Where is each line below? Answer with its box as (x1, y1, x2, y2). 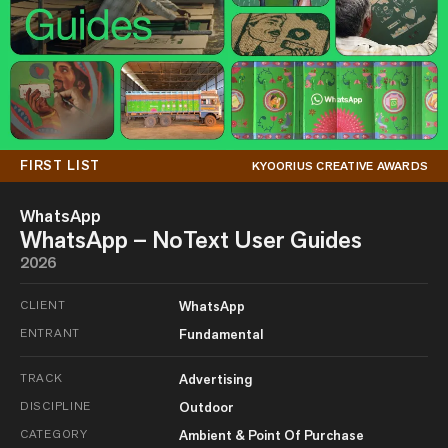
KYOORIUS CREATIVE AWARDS (252, 157, 428, 174)
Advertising (178, 369, 252, 388)
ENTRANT (20, 324, 81, 340)
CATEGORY (20, 425, 88, 441)
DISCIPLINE (20, 397, 92, 413)
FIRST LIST (20, 156, 101, 175)
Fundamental (178, 324, 263, 343)
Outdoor (178, 397, 234, 416)
